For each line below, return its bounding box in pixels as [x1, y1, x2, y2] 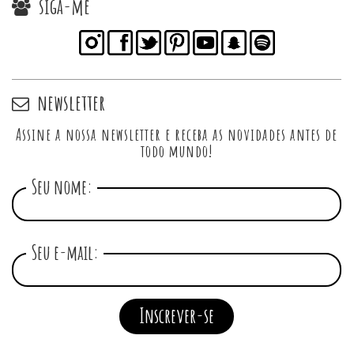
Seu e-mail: [31, 239, 99, 265]
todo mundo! [141, 140, 213, 161]
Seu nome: [31, 174, 92, 199]
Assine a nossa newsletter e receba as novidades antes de [16, 123, 337, 145]
